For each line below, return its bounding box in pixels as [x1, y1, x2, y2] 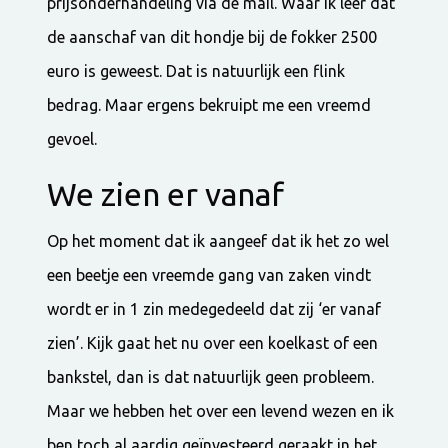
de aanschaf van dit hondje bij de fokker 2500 [47, 27, 378, 46]
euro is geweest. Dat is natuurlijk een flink [47, 61, 346, 80]
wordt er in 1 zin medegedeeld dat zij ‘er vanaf [47, 299, 382, 318]
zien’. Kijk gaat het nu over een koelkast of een [47, 333, 379, 352]
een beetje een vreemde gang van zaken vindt [47, 265, 372, 284]
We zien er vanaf [47, 175, 285, 212]
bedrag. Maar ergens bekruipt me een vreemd [47, 95, 372, 114]
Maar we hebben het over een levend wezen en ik [47, 401, 395, 420]
